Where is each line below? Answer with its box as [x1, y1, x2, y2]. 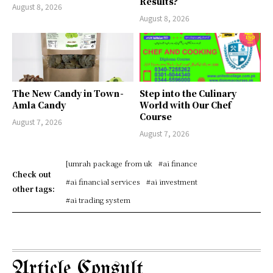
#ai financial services [66, 175, 141, 186]
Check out [12, 168, 51, 179]
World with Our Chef [140, 98, 231, 111]
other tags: [12, 183, 55, 194]
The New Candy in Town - [12, 87, 124, 99]
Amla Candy [12, 98, 66, 111]
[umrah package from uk [66, 157, 153, 168]
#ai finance [158, 157, 198, 168]
